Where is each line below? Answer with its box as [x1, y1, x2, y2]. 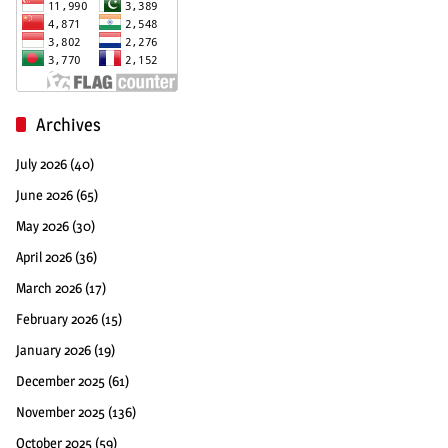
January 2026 [16, 341, 91, 359]
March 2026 [16, 279, 82, 297]
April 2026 [16, 248, 72, 266]
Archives [36, 114, 101, 136]
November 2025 [16, 403, 105, 421]
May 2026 [16, 217, 69, 235]
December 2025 [16, 372, 105, 390]
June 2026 [16, 186, 73, 204]
